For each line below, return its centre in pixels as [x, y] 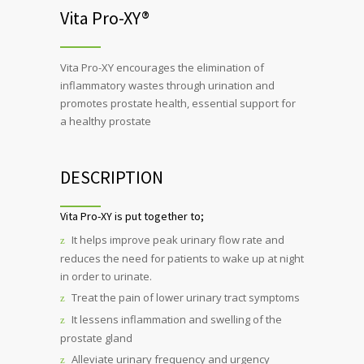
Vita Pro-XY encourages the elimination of [162, 68]
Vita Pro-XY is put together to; [132, 217]
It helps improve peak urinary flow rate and [178, 240]
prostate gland [96, 338]
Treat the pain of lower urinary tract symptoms [186, 298]
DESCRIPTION [112, 178]
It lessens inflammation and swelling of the [177, 320]
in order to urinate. [106, 277]
